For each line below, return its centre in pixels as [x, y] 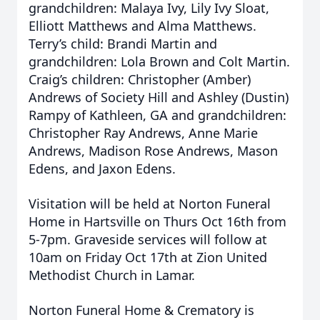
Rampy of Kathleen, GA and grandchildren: [157, 115]
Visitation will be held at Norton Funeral [150, 204]
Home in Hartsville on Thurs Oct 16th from [157, 221]
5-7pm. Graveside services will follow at [148, 239]
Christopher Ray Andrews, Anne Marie [143, 133]
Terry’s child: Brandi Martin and [123, 44]
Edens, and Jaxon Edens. [102, 169]
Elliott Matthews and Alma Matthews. [142, 26]
